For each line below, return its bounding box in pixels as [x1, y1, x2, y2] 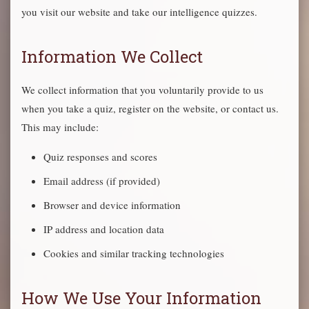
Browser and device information [43, 198, 181, 212]
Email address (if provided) [43, 174, 160, 188]
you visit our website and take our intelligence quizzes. [21, 5, 257, 19]
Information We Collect [21, 46, 203, 68]
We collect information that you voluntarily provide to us [21, 83, 263, 97]
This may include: [21, 120, 99, 134]
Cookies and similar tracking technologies [43, 246, 224, 260]
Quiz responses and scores [43, 150, 157, 163]
